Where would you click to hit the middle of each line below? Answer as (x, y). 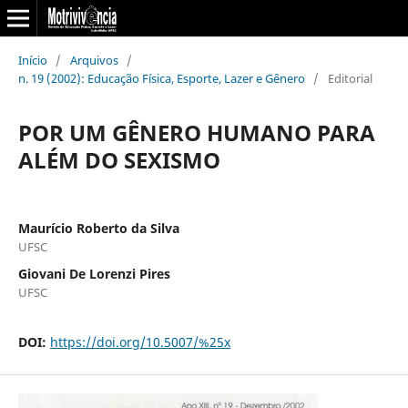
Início (32, 60)
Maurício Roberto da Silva (98, 228)
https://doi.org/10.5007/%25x (140, 342)
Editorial (350, 78)
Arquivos (94, 60)
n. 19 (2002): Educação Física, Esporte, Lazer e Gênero (161, 78)
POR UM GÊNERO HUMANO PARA (196, 132)
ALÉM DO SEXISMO (119, 159)
